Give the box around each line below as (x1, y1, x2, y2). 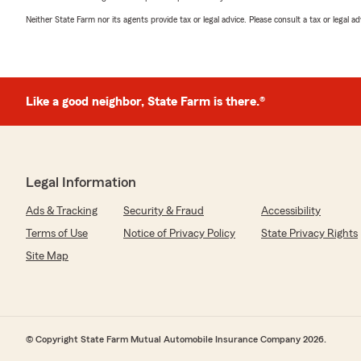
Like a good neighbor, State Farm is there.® (26, 95, 265, 108)
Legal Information (26, 175, 136, 189)
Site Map (26, 251, 68, 262)
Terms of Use (26, 228, 88, 239)
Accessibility (261, 205, 321, 217)
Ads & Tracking (26, 205, 98, 217)
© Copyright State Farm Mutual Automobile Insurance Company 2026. (26, 334, 326, 344)
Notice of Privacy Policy (123, 228, 235, 239)
